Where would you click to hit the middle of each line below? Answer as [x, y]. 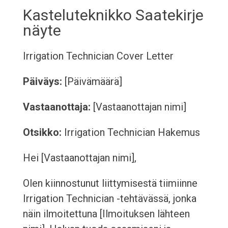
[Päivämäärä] [92, 82]
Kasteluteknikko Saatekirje [113, 15]
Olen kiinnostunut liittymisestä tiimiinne [110, 183]
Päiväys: [42, 82]
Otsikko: [42, 133]
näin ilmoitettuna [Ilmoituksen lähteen [106, 214]
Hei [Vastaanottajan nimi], [79, 158]
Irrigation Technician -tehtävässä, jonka [109, 199]
